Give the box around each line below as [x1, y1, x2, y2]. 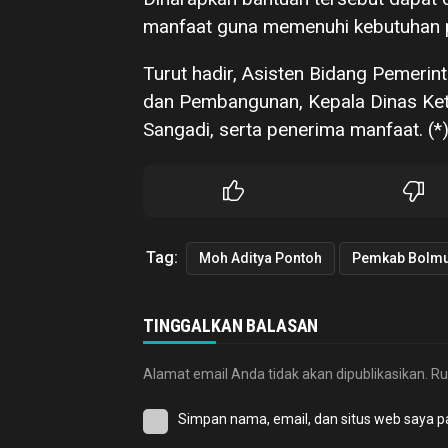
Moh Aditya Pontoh [199, 250, 322, 266]
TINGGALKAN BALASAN [143, 315, 319, 336]
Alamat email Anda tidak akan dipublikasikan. [143, 366, 428, 382]
